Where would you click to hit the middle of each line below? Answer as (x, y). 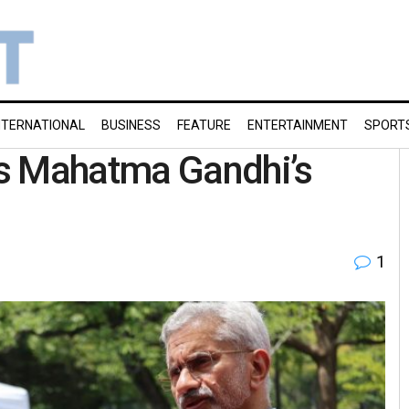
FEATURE (204, 125)
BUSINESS (131, 125)
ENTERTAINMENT (298, 125)
